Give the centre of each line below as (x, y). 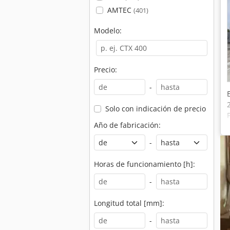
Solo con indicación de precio (155, 109)
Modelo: (108, 31)
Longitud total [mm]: (129, 203)
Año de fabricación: (127, 125)
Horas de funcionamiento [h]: (145, 164)
